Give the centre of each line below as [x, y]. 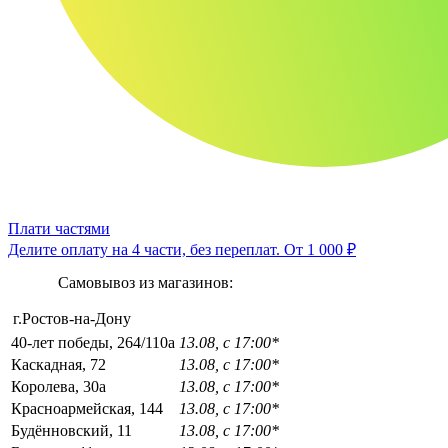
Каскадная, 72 [58, 364]
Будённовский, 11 [71, 430]
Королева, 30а [58, 386]
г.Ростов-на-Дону [72, 318]
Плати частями [59, 228]
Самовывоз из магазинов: [145, 282]
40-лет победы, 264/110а [93, 342]
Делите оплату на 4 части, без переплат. [146, 249]
